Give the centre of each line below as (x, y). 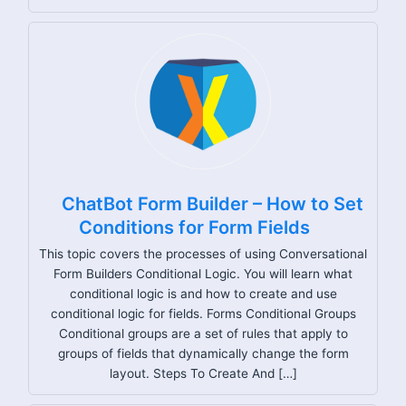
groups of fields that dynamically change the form (203, 353)
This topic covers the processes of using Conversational (203, 253)
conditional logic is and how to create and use (203, 293)
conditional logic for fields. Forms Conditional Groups (203, 313)
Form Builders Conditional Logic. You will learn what (203, 273)
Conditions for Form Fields (194, 227)
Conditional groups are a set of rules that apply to (203, 333)
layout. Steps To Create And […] (203, 373)
